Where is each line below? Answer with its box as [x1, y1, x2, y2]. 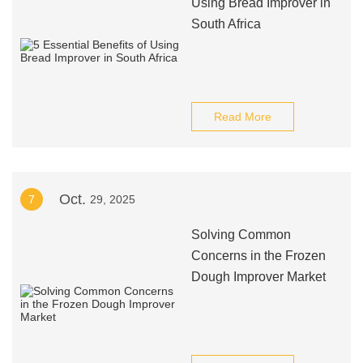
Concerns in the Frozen [190, 249, 326, 263]
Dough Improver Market [190, 270, 326, 284]
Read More [213, 110, 271, 123]
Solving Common [190, 228, 291, 241]
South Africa [190, 17, 261, 31]
